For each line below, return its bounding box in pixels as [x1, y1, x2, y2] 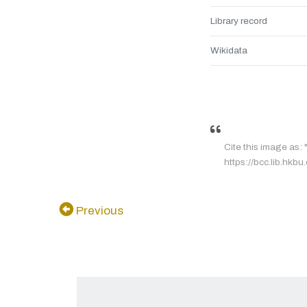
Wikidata [210, 45, 247, 56]
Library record [210, 16, 267, 26]
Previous [73, 204, 123, 217]
